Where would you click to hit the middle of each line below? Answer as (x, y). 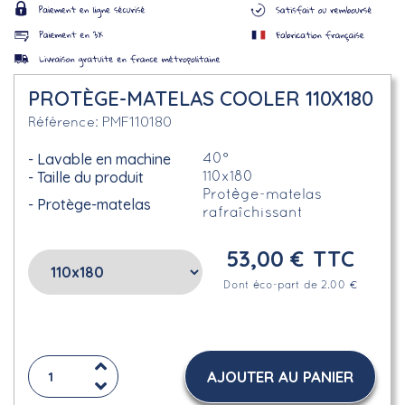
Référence (61, 123)
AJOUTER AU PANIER (280, 377)
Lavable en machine (104, 159)
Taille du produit (90, 177)
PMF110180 (137, 121)
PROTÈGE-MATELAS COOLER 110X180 (201, 99)
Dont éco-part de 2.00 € (290, 286)
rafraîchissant (253, 213)
